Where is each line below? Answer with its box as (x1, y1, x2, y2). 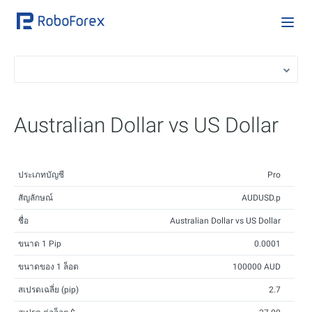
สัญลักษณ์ (18, 193, 53, 203)
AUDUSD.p (242, 193, 281, 203)
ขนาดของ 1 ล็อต (18, 262, 79, 272)
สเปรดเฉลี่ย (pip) (18, 285, 79, 295)
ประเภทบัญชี (18, 170, 64, 180)
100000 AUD (233, 262, 281, 272)
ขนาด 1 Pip (18, 239, 61, 249)
